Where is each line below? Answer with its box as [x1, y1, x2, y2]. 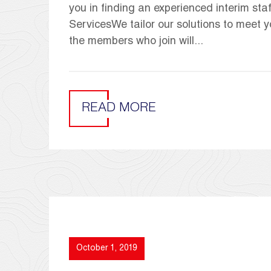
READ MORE [82, 102, 156, 115]
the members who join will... [69, 36, 203, 47]
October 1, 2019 [76, 244, 137, 253]
